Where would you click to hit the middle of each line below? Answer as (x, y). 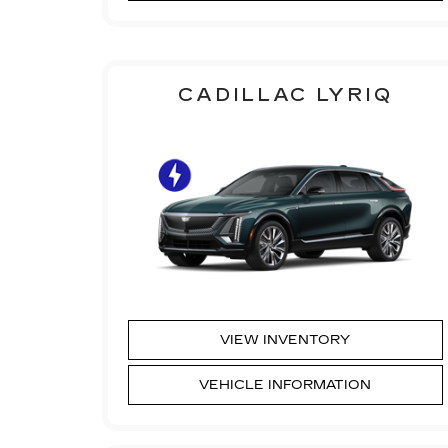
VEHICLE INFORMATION (285, 384)
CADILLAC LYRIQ (285, 94)
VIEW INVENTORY (285, 339)
